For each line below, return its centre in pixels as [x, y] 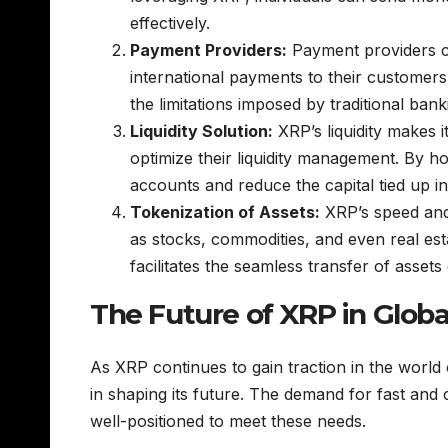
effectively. [170, 22]
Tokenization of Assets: [225, 211]
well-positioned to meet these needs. [228, 421]
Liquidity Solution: [201, 130]
